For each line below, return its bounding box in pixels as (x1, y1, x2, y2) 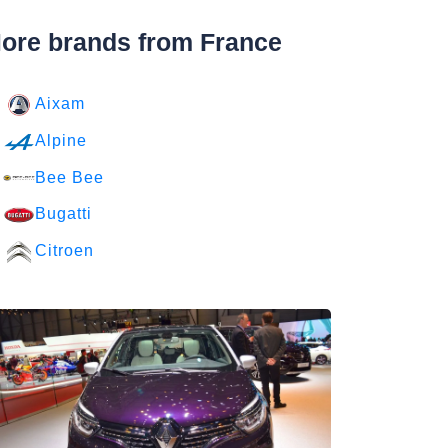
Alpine (35, 131, 87, 149)
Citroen (35, 242, 94, 260)
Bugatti (35, 205, 92, 223)
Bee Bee (35, 168, 104, 186)
